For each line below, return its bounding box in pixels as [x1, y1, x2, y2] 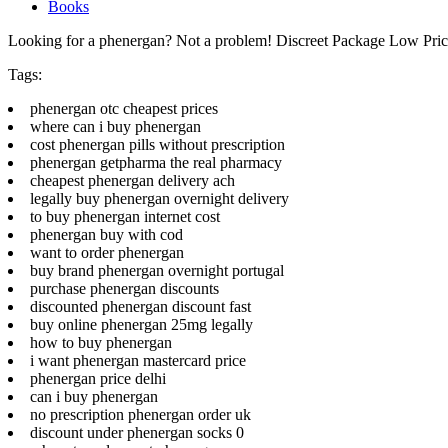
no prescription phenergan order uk [30, 405, 251, 423]
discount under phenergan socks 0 [30, 423, 244, 441]
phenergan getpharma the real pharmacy [30, 153, 282, 171]
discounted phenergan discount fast [30, 297, 251, 315]
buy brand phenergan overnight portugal [30, 261, 284, 279]
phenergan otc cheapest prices [30, 99, 218, 117]
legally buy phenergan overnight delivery [30, 189, 289, 207]
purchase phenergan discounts [30, 279, 219, 297]
